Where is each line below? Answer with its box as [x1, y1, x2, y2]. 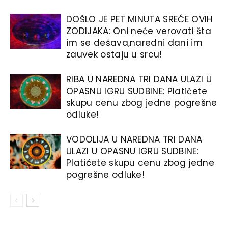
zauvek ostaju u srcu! [66, 48, 162, 61]
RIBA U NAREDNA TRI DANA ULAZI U [66, 73, 212, 85]
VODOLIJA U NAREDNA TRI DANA [66, 133, 203, 146]
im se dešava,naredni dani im [66, 36, 203, 49]
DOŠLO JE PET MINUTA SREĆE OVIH [66, 13, 213, 25]
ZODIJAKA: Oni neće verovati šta [66, 24, 211, 37]
